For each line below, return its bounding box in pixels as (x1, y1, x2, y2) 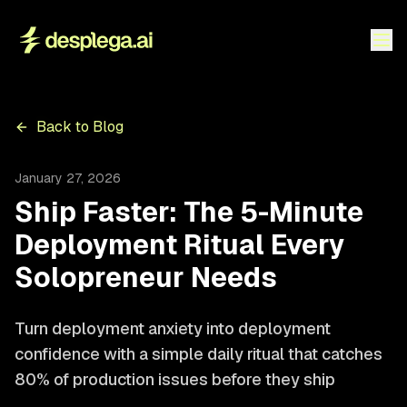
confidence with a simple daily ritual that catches (15, 343, 382, 364)
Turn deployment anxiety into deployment (15, 318, 331, 339)
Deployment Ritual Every (15, 227, 345, 263)
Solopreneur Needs (15, 260, 277, 295)
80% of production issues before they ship (15, 369, 335, 390)
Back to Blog (36, 117, 124, 136)
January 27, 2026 (15, 170, 121, 186)
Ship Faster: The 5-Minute (15, 194, 363, 230)
